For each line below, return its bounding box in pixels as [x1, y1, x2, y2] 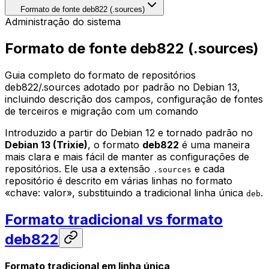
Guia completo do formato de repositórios [5, 68, 196, 81]
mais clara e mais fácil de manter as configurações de [5, 150, 249, 163]
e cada [192, 162, 225, 175]
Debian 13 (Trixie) [5, 138, 88, 151]
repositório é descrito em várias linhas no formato [5, 174, 232, 187]
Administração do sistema [5, 16, 121, 28]
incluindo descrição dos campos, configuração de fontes [5, 92, 263, 105]
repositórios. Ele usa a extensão [5, 162, 153, 175]
